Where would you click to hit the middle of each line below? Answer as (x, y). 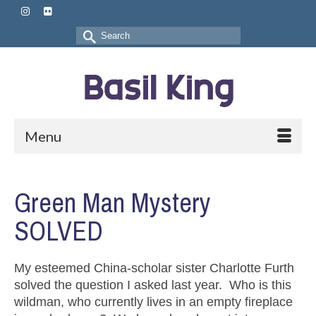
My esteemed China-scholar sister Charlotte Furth (154, 268)
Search (96, 35)
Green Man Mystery (113, 202)
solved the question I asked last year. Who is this (153, 285)
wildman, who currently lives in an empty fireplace (153, 302)
